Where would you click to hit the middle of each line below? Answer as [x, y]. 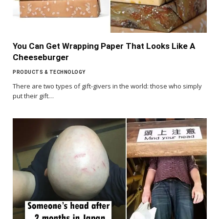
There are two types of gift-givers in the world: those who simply [107, 86]
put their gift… [33, 96]
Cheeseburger [41, 57]
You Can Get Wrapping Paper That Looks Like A [104, 46]
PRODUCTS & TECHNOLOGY [49, 72]
